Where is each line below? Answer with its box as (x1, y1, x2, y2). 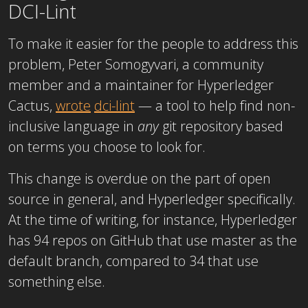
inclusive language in (8, 116, 137, 135)
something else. (8, 272, 105, 291)
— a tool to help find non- (135, 96, 295, 115)
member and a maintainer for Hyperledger (8, 75, 274, 94)
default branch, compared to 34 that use (8, 251, 258, 270)
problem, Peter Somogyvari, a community (8, 54, 263, 74)
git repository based (159, 116, 283, 135)
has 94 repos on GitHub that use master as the (8, 230, 297, 250)
